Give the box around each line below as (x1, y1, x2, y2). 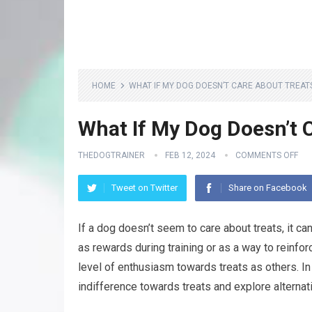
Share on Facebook (228, 182, 307, 193)
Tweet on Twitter (111, 182, 178, 193)
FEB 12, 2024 (165, 150, 215, 160)
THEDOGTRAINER (78, 150, 145, 160)
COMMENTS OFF (235, 150, 298, 160)
